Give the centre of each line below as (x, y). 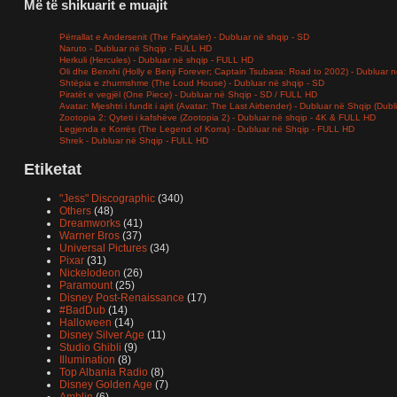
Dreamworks (90, 223)
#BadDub (82, 310)
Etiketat (53, 169)
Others (75, 210)
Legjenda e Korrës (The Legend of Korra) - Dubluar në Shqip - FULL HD (207, 129)
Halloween (86, 322)
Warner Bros (90, 235)
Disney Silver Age (102, 335)
